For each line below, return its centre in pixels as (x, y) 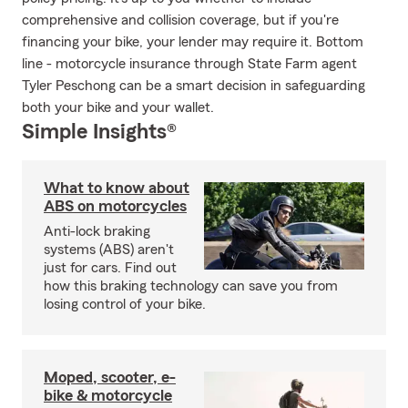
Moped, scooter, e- (110, 377)
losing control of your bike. (125, 304)
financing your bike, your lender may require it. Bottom (193, 42)
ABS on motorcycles (115, 206)
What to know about (117, 188)
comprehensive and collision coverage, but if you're (180, 20)
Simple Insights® (99, 132)
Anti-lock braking (97, 231)
